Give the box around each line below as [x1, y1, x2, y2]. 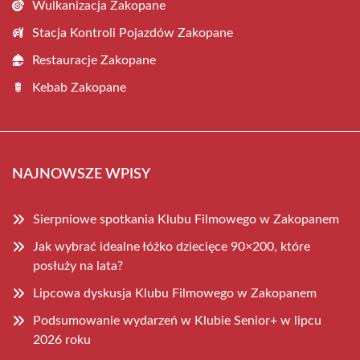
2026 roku [33, 333, 91, 346]
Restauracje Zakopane [32, 53, 156, 67]
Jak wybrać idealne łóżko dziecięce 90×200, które [33, 239, 310, 253]
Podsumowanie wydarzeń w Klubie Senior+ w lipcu [33, 313, 321, 327]
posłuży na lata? [33, 259, 123, 272]
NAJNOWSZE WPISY [12, 166, 150, 182]
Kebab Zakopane [32, 80, 126, 94]
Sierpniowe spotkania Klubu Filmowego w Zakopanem [33, 212, 339, 226]
